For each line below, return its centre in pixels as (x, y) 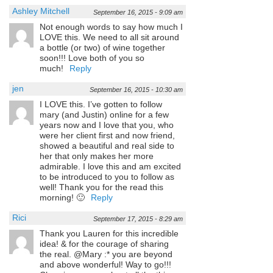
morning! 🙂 (62, 197)
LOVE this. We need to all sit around (109, 37)
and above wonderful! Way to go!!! (105, 264)
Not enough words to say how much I (111, 27)
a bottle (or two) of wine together (102, 47)
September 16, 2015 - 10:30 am (136, 89)
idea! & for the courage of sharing (104, 243)
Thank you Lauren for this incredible (109, 233)
